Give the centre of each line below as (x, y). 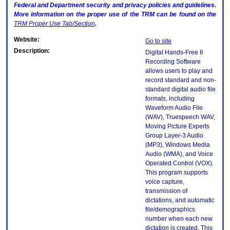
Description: (32, 51)
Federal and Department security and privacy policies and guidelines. (115, 5)
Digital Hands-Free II (174, 53)
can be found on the (185, 15)
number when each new (179, 219)
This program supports (177, 173)
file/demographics (170, 210)
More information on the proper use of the (78, 15)
